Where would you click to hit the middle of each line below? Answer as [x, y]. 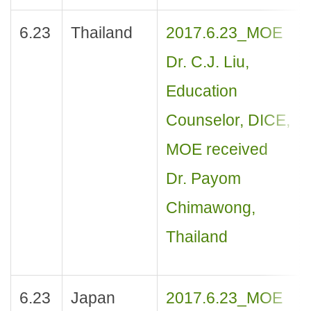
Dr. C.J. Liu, [207, 62]
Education [201, 91]
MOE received [217, 150]
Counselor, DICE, [228, 120]
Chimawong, [210, 208]
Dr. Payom [203, 179]
